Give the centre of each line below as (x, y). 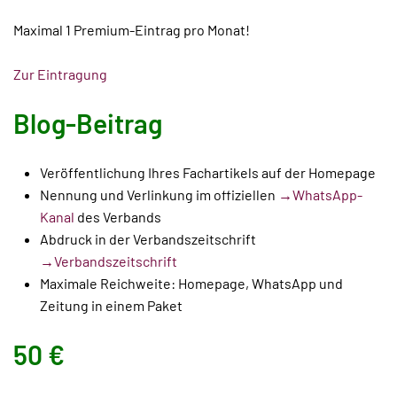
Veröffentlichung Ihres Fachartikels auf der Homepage (208, 172)
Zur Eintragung (60, 74)
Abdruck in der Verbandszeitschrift (148, 239)
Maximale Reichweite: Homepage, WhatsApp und (191, 283)
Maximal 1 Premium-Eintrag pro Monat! (132, 30)
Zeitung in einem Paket (111, 305)
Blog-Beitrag (88, 123)
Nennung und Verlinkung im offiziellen (159, 195)
